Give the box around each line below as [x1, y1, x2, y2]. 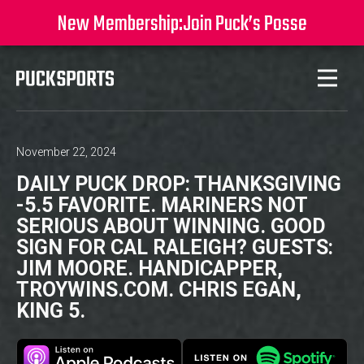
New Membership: [57, 7, 183, 41]
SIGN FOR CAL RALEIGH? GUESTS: [16, 236, 333, 259]
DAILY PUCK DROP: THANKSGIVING [16, 172, 341, 196]
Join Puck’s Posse [183, 7, 307, 41]
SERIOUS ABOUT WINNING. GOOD [16, 214, 326, 238]
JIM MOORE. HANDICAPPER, [16, 257, 283, 280]
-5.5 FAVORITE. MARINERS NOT [16, 193, 307, 217]
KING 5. [16, 299, 85, 323]
